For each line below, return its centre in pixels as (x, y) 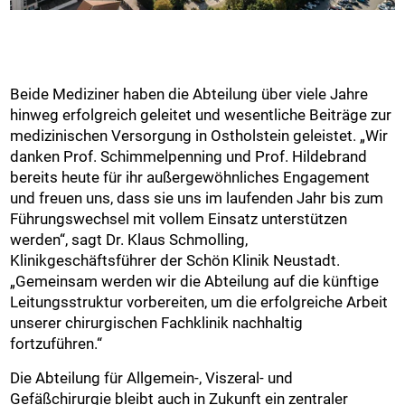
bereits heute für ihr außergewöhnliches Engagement (190, 178)
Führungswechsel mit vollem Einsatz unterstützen (179, 219)
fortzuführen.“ (57, 344)
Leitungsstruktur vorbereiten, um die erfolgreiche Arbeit (199, 302)
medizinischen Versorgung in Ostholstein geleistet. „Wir (199, 136)
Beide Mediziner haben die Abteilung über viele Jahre (189, 94)
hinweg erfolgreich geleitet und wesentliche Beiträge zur (201, 115)
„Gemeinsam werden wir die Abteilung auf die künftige (195, 282)
